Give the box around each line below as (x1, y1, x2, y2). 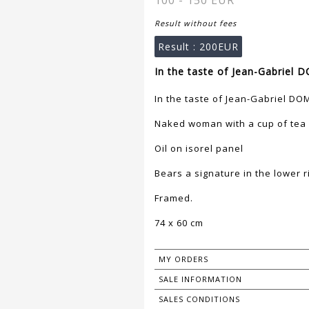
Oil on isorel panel (154, 142, 243, 155)
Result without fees (154, 18, 237, 29)
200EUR (199, 40, 239, 54)
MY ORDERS (159, 254, 208, 265)
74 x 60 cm (154, 217, 203, 230)
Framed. (154, 192, 193, 205)
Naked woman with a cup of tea (154, 117, 306, 130)
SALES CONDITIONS (159, 294, 240, 305)
